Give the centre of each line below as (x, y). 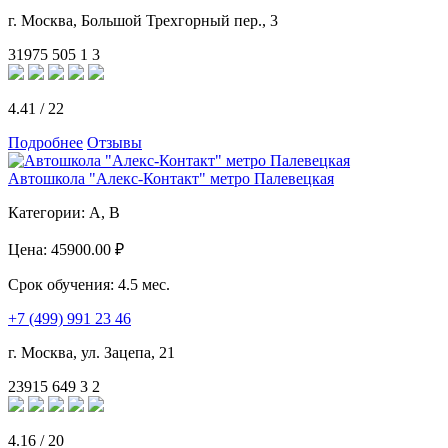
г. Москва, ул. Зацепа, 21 (91, 352)
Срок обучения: (63, 284)
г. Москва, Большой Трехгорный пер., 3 (143, 20)
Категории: (48, 212)
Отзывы (114, 142)
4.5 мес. (144, 284)
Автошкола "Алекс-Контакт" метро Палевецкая (171, 178)
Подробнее (45, 142)
